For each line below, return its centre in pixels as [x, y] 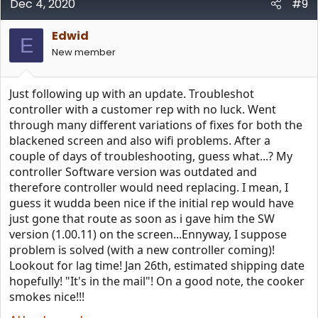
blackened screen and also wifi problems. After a [140, 141]
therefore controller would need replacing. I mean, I [149, 187]
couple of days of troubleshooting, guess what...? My [151, 156]
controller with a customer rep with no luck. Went [143, 109]
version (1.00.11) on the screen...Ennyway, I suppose [148, 234]
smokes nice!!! [47, 297]
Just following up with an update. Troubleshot [132, 94]
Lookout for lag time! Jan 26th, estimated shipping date [157, 265]
